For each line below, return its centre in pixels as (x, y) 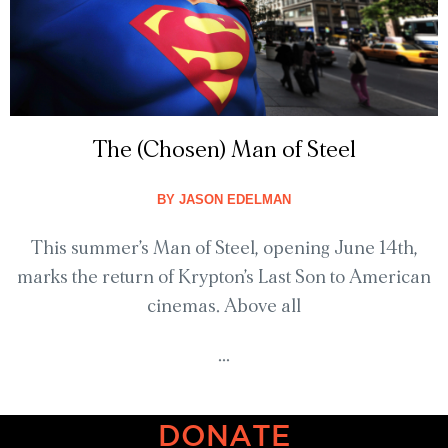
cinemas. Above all (224, 307)
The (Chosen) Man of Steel (224, 150)
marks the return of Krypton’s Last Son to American (224, 278)
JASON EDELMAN (233, 200)
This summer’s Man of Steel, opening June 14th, (224, 249)
